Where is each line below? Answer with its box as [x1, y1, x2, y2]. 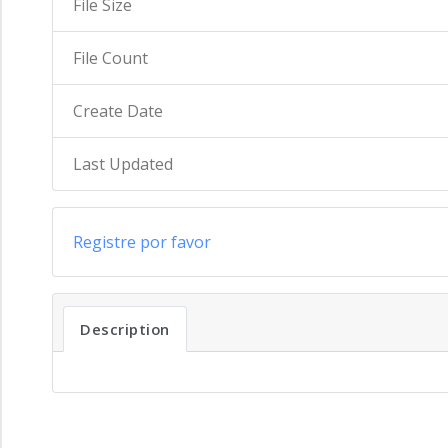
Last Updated [73, 153, 173, 175]
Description [80, 319, 170, 339]
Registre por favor [73, 231, 211, 253]
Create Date [73, 100, 163, 122]
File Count [73, 47, 148, 69]
